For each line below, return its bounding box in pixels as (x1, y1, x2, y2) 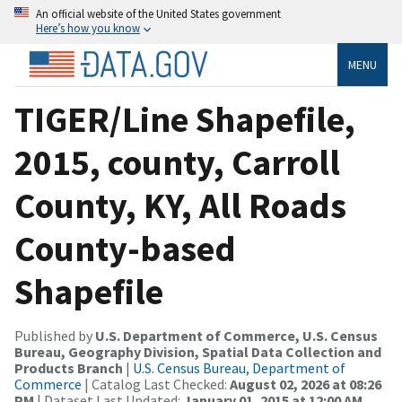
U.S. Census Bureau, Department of (133, 358, 345, 377)
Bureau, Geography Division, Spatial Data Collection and (14, 342, 381, 361)
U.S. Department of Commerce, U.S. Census (95, 326, 378, 345)
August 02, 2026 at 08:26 (230, 374, 381, 393)
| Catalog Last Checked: (82, 374, 230, 393)
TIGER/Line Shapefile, (14, 96, 355, 142)
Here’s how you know (36, 21, 140, 35)
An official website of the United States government (36, 6, 281, 21)
